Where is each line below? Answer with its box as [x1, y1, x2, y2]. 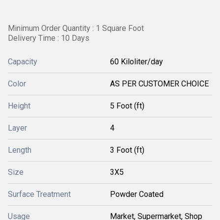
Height [8, 101, 30, 110]
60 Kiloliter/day [110, 57, 163, 66]
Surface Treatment [8, 190, 71, 199]
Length [8, 145, 31, 155]
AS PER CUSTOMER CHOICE [110, 79, 209, 88]
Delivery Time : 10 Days [8, 33, 89, 43]
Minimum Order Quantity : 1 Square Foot [8, 24, 144, 33]
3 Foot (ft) [110, 145, 144, 155]
